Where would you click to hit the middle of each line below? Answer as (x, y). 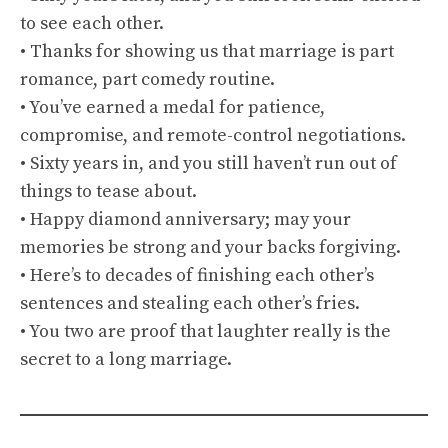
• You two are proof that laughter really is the (205, 331)
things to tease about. (108, 191)
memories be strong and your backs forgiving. (210, 247)
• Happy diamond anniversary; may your (185, 219)
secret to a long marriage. (126, 359)
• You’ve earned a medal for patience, (172, 107)
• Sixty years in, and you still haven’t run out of (208, 163)
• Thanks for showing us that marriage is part (207, 51)
